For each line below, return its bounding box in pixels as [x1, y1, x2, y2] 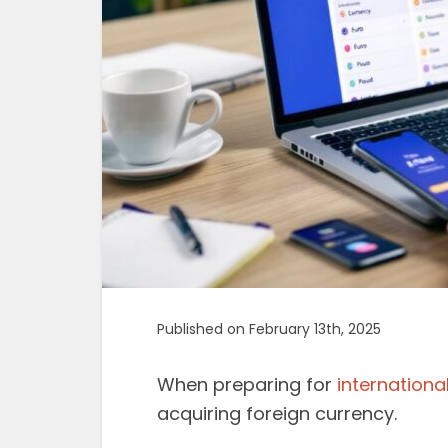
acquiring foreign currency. [157, 401, 397, 426]
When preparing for [157, 372, 337, 397]
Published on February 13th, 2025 [157, 319, 381, 339]
